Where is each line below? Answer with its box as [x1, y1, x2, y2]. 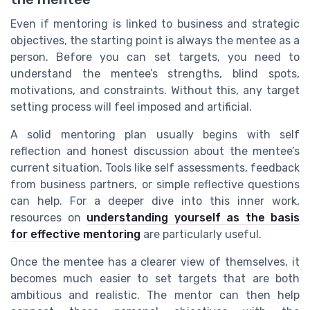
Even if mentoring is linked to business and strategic [10, 17, 300, 31]
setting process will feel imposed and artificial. [10, 100, 252, 114]
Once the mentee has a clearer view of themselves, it [10, 255, 300, 269]
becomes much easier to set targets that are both [10, 272, 300, 286]
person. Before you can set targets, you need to [10, 51, 300, 64]
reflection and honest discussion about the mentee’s [10, 145, 300, 158]
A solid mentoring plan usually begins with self [10, 128, 300, 142]
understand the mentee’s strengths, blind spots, [10, 67, 300, 81]
